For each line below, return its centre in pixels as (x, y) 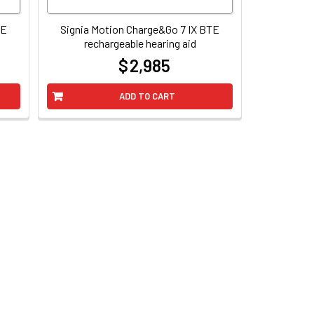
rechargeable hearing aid (140, 43)
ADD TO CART (147, 96)
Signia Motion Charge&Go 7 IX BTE (140, 29)
